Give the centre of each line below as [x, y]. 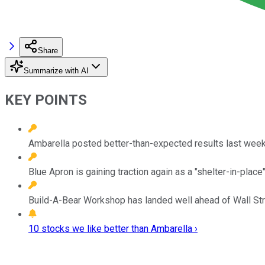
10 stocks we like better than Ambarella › [113, 228]
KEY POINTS [46, 100]
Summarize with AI [56, 70]
